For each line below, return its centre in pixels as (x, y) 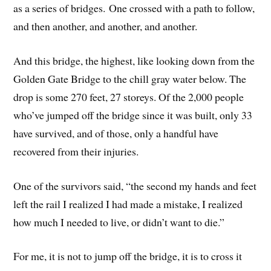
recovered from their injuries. (76, 151)
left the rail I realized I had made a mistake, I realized (128, 204)
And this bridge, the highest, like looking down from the (134, 60)
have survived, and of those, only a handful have (116, 133)
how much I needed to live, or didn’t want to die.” (119, 222)
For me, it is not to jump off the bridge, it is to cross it (128, 256)
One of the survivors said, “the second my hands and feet (135, 185)
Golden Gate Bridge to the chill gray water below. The (130, 78)
